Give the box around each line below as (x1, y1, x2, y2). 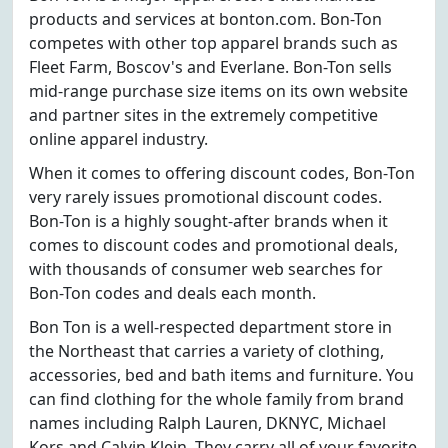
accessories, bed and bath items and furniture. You (29, 364, 414, 386)
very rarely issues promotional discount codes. (29, 186, 382, 208)
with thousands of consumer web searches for (29, 258, 383, 280)
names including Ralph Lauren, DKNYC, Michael (29, 412, 386, 434)
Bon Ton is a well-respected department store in (29, 316, 392, 338)
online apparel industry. (29, 128, 208, 150)
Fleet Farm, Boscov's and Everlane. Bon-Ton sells (29, 56, 392, 78)
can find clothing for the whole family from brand (29, 388, 404, 410)
